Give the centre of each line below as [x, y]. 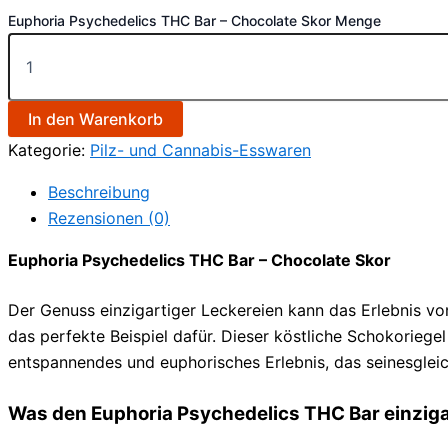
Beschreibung [99, 191]
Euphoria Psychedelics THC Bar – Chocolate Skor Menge [194, 20]
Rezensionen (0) [109, 217]
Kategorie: [49, 149]
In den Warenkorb [95, 118]
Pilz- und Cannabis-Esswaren [200, 149]
